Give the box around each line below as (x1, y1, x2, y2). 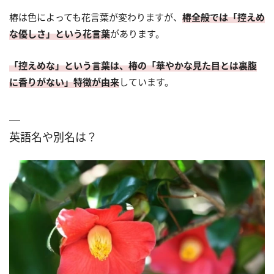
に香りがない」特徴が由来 (9, 75, 119, 88)
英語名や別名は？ (9, 129, 97, 144)
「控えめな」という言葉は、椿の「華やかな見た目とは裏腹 (9, 59, 257, 72)
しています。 (119, 75, 174, 88)
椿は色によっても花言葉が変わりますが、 (9, 10, 182, 23)
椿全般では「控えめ (182, 10, 265, 23)
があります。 (110, 27, 165, 40)
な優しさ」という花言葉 (9, 27, 110, 40)
